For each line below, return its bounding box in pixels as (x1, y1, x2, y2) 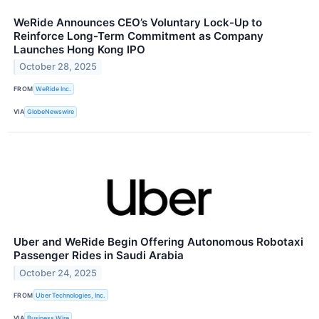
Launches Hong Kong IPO (14, 42, 145, 56)
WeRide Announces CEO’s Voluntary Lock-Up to (14, 15, 262, 29)
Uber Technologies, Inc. (36, 291, 106, 299)
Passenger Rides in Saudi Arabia (14, 248, 184, 262)
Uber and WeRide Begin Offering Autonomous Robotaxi (14, 234, 303, 249)
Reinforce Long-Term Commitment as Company (14, 28, 263, 43)
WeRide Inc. (36, 85, 72, 93)
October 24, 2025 (19, 267, 98, 278)
